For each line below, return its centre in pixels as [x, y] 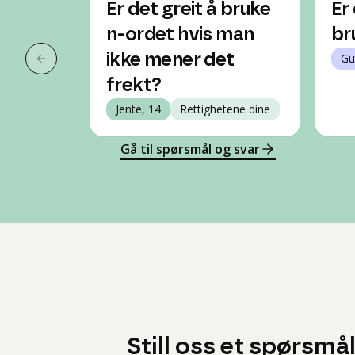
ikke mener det [170, 60]
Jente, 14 [138, 109]
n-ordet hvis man [180, 35]
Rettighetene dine [225, 109]
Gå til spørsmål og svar [190, 149]
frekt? [134, 86]
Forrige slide [78, 67]
